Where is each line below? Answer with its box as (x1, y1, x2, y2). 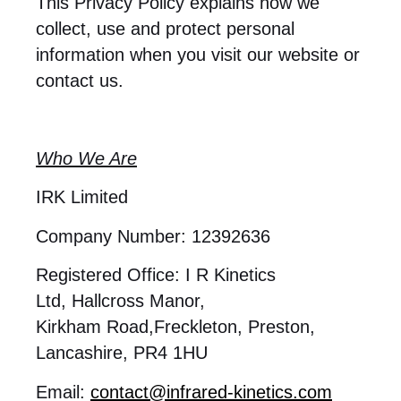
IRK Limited (36, 187, 128, 208)
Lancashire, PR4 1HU (36, 343, 208, 363)
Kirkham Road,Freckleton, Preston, (36, 317, 315, 337)
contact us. (36, 71, 124, 91)
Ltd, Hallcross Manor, (36, 291, 205, 311)
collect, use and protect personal (36, 19, 294, 39)
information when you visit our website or (36, 45, 360, 65)
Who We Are (36, 148, 137, 168)
